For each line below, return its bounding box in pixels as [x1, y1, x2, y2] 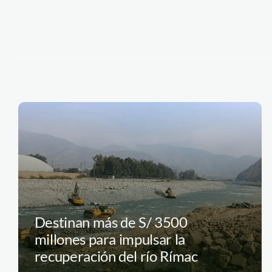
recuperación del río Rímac [34, 247, 198, 265]
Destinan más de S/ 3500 [34, 213, 188, 231]
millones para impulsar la [34, 230, 185, 248]
